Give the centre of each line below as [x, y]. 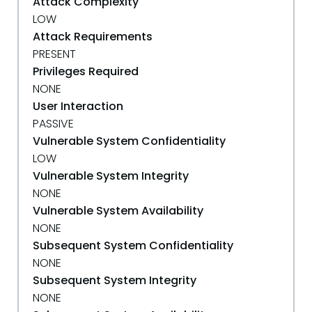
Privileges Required [86, 71]
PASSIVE [53, 124]
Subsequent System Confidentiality [133, 245]
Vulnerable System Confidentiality [129, 141]
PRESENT [54, 54]
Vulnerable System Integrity [111, 176]
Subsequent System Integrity [115, 280]
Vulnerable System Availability [118, 211]
